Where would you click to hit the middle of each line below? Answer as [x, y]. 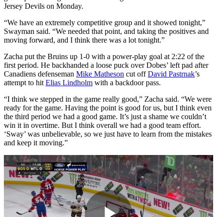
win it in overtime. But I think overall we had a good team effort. [102, 125]
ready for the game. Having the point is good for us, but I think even [108, 108]
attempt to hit [25, 82]
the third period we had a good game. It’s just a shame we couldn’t [105, 116]
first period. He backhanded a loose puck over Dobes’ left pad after [106, 65]
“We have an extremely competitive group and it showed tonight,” [105, 22]
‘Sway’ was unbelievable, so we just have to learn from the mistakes [108, 134]
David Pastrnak [171, 74]
